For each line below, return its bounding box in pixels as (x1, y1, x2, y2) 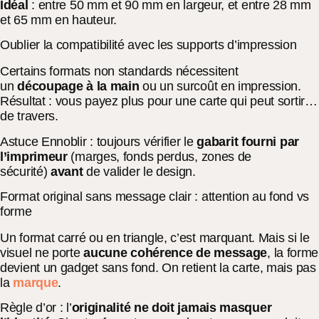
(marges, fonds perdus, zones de (67, 149, 252, 164)
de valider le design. (83, 164, 196, 179)
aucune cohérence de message (83, 246, 268, 261)
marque (13, 276, 58, 291)
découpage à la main (17, 79, 140, 94)
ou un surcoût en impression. (139, 79, 301, 94)
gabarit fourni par (197, 134, 299, 149)
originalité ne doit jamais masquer (71, 300, 272, 315)
